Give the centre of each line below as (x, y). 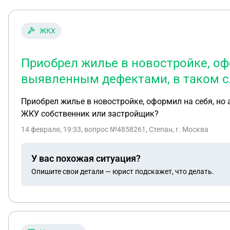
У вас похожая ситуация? (86, 158)
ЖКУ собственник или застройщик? (90, 114)
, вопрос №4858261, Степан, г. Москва (145, 129)
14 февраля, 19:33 (51, 129)
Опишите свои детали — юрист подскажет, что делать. (123, 171)
